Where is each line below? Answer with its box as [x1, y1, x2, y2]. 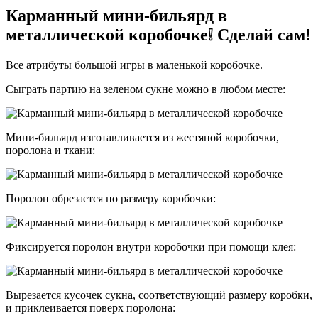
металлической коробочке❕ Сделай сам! [6, 25, 311, 44]
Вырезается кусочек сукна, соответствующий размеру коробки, [6, 288, 312, 301]
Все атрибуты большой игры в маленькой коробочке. [6, 58, 263, 71]
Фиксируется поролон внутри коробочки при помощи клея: [6, 240, 296, 253]
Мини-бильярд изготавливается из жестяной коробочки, [6, 131, 279, 143]
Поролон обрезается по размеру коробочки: [6, 192, 216, 204]
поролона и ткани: [6, 143, 95, 156]
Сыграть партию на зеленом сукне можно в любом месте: [6, 82, 285, 95]
